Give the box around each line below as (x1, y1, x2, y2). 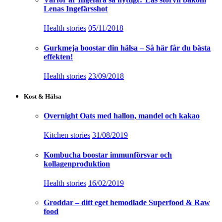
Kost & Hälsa (24, 92, 61, 100)
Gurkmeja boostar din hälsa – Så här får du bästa (44, 43, 211, 52)
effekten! (44, 52, 73, 61)
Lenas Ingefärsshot (44, 4, 108, 13)
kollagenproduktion (44, 159, 110, 168)
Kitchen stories (44, 131, 90, 140)
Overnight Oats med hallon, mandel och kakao (44, 111, 200, 120)
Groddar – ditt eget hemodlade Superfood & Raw (44, 198, 210, 207)
